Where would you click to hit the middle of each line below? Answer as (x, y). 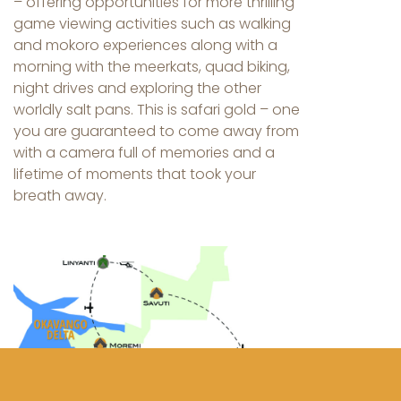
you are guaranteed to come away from (156, 131)
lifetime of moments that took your (135, 174)
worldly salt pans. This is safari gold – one (157, 109)
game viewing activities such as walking (152, 23)
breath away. (60, 195)
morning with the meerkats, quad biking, (152, 66)
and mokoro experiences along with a (145, 45)
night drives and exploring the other (137, 88)
